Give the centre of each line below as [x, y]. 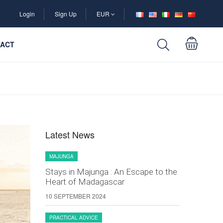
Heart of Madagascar [85, 182]
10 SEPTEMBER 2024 [76, 196]
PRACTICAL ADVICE [74, 218]
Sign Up [66, 14]
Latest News [70, 134]
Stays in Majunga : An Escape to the [111, 172]
